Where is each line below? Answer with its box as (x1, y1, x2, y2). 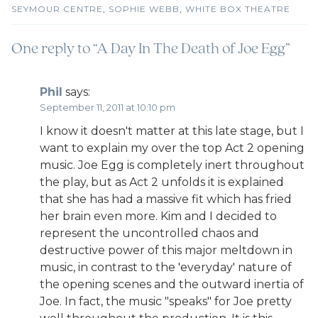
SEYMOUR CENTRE (11, 4, 103, 14)
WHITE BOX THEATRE (185, 4, 290, 14)
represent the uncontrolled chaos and (40, 226, 259, 240)
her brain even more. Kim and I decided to (40, 209, 277, 223)
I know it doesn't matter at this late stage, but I (40, 124, 304, 138)
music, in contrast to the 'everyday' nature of (40, 261, 292, 274)
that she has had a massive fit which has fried (40, 192, 292, 206)
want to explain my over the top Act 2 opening (40, 141, 305, 155)
